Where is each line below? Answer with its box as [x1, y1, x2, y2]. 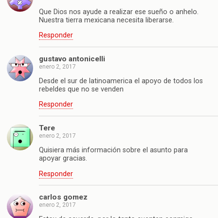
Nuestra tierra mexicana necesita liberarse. [39, 16, 174, 24]
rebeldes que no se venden [39, 85, 124, 94]
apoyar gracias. [39, 154, 87, 163]
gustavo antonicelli [39, 54, 105, 63]
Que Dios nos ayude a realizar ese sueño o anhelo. [39, 7, 199, 16]
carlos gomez [39, 192, 88, 201]
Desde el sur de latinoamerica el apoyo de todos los [39, 77, 203, 86]
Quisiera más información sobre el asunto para [39, 146, 188, 155]
